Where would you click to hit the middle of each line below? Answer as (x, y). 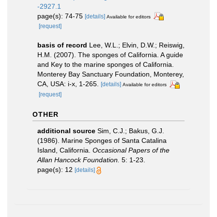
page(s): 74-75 (61, 16)
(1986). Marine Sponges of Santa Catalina (102, 141)
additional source (66, 131)
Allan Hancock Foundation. (78, 160)
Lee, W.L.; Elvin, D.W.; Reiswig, (137, 45)
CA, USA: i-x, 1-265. (69, 84)
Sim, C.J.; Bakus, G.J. (131, 131)
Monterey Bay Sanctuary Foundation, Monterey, (111, 74)
